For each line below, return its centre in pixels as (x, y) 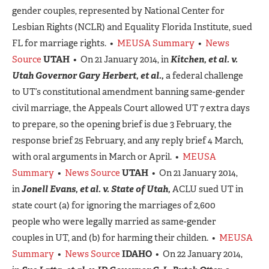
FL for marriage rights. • (65, 43)
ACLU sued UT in (207, 189)
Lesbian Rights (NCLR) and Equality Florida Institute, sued (132, 27)
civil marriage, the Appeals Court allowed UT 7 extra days (131, 108)
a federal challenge (204, 75)
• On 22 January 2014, (197, 254)
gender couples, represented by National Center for (118, 11)
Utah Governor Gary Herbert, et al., (88, 75)
